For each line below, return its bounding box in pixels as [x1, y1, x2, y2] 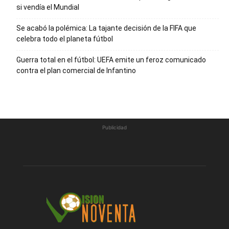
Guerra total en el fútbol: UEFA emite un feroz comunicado [16, 55, 206, 64]
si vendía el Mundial [16, 3, 79, 11]
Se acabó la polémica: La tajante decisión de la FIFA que [16, 24, 196, 32]
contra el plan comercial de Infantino [16, 66, 136, 75]
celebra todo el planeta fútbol [16, 34, 113, 43]
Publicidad [102, 124, 127, 130]
